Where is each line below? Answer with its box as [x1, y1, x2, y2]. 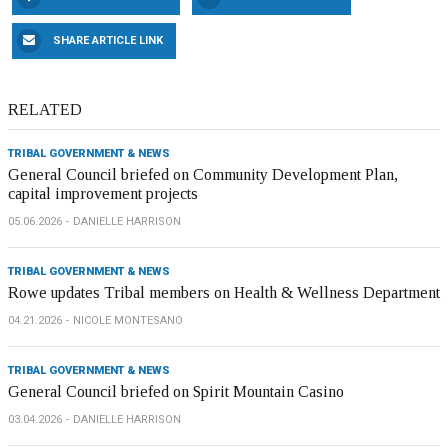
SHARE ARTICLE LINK [53, 34, 163, 47]
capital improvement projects [8, 185, 198, 202]
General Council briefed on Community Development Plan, [8, 166, 398, 183]
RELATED [8, 101, 82, 118]
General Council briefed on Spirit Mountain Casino [8, 383, 344, 400]
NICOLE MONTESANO [73, 314, 183, 327]
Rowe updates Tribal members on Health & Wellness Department [8, 284, 440, 301]
